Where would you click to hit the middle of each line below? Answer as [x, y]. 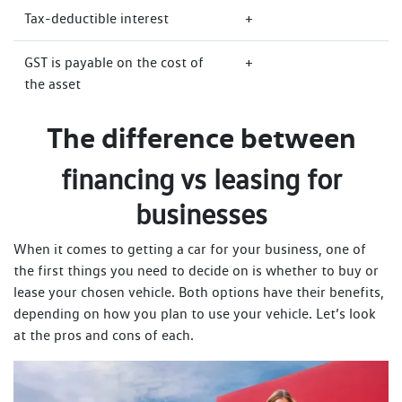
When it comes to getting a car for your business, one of [190, 249]
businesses [201, 214]
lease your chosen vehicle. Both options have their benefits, [199, 293]
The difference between [201, 138]
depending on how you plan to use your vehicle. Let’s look [195, 314]
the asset [52, 84]
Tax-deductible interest [96, 19]
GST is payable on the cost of [114, 63]
